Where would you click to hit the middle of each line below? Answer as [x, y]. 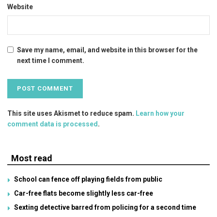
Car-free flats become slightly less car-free [84, 193]
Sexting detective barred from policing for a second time [105, 207]
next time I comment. [51, 60]
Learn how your [160, 113]
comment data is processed [53, 124]
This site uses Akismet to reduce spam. [71, 113]
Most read [32, 158]
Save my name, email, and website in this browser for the [107, 50]
